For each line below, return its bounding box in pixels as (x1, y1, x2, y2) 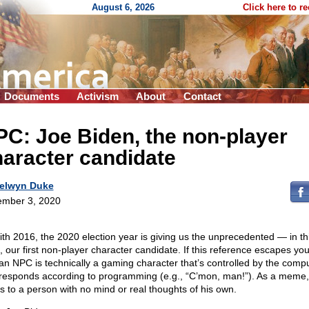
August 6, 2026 (92, 2, 154, 12)
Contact (183, 90, 221, 102)
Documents (4, 90, 59, 102)
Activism (77, 90, 119, 102)
